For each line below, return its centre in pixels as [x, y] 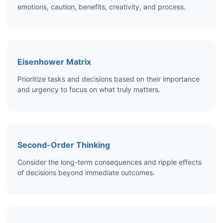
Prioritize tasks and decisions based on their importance [109, 79]
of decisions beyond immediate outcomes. [86, 172]
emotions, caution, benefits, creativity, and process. [102, 7]
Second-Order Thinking [64, 145]
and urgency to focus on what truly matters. [89, 90]
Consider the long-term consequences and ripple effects [110, 162]
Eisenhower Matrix [54, 62]
